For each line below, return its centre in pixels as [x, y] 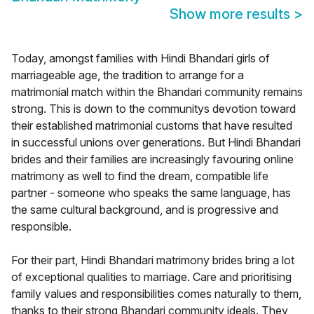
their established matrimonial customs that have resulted [152, 126]
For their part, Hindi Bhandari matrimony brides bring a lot [153, 260]
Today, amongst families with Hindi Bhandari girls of [141, 59]
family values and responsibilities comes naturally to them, [156, 294]
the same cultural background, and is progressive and [145, 210]
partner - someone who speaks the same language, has [151, 193]
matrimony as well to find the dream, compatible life [140, 176]
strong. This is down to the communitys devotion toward [153, 109]
